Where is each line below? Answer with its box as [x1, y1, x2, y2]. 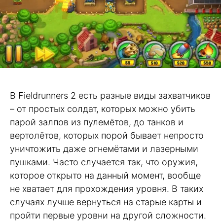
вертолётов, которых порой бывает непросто [10, 130, 204, 141]
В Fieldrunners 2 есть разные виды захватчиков [10, 90, 211, 101]
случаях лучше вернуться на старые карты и [10, 196, 202, 207]
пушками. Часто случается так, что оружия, [10, 156, 198, 167]
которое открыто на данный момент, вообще [10, 170, 201, 181]
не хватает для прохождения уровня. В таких [10, 183, 203, 194]
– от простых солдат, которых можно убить [10, 103, 195, 114]
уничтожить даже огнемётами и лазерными [10, 143, 198, 154]
